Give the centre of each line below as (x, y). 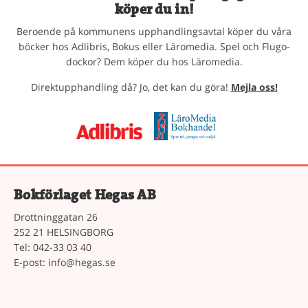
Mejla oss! (254, 87)
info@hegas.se (82, 262)
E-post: (31, 262)
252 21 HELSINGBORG (64, 232)
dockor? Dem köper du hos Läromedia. (154, 62)
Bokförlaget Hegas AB (85, 195)
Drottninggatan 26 (56, 217)
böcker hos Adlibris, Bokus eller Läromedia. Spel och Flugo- (154, 46)
